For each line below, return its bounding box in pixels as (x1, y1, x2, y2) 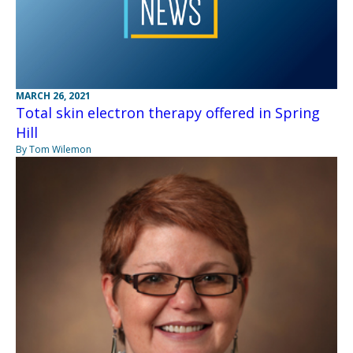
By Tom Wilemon (16, 142, 91, 156)
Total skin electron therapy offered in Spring (16, 102, 320, 122)
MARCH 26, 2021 (16, 88, 91, 102)
